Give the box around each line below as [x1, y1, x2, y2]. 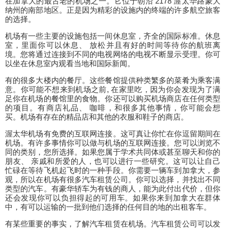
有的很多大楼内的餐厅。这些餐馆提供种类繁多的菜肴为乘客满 [5, 76, 220, 84]
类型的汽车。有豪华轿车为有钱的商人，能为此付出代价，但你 [5, 184, 220, 193]
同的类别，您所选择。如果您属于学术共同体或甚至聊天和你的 [5, 148, 220, 156]
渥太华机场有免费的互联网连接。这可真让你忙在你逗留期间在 [5, 129, 220, 138]
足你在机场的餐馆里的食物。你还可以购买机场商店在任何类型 [5, 94, 220, 103]
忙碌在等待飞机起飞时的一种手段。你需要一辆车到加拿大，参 [5, 166, 220, 175]
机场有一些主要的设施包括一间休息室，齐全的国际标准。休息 [5, 32, 220, 40]
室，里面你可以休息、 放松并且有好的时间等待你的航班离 [5, 41, 220, 49]
